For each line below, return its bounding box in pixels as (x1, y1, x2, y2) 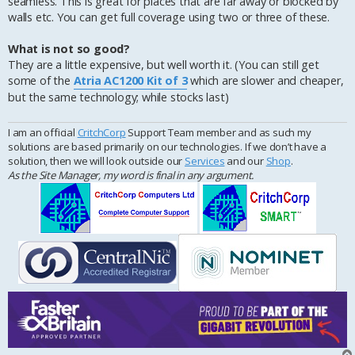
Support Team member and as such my (125, 124, 311, 139)
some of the (8, 73, 74, 89)
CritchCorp (77, 124, 126, 139)
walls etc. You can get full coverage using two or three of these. (8, 10, 330, 25)
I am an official (8, 124, 78, 139)
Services (185, 153, 225, 168)
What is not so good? (8, 41, 130, 57)
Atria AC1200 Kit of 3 (73, 73, 188, 89)
